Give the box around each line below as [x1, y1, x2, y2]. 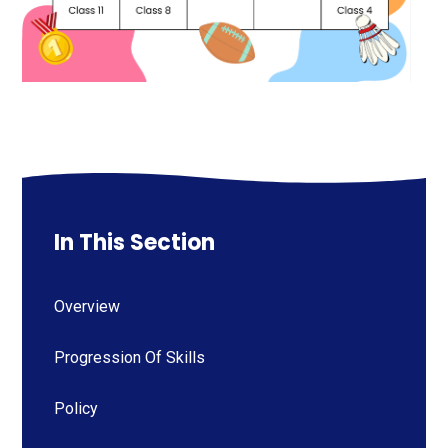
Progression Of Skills [54, 347, 206, 367]
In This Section [54, 226, 216, 258]
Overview [54, 296, 121, 316]
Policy [54, 398, 99, 418]
